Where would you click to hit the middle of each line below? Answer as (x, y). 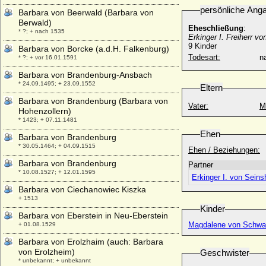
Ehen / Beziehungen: (224, 150)
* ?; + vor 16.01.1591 (48, 57)
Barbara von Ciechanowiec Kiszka (82, 189)
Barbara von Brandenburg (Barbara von (93, 101)
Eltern (211, 88)
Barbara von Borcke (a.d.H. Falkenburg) (94, 49)
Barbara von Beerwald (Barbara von (86, 12)
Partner (201, 165)
